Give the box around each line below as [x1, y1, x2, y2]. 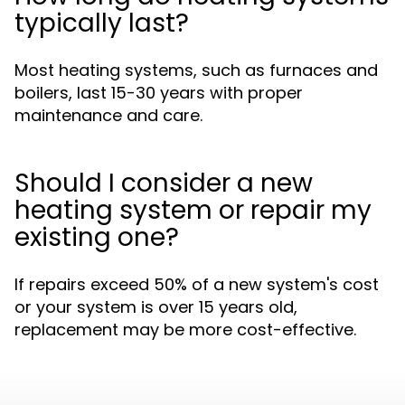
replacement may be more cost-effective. [14, 318, 356, 341]
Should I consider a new [14, 165, 313, 201]
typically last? [14, 5, 189, 41]
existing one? [14, 220, 179, 255]
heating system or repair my [14, 193, 372, 228]
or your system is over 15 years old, [14, 296, 297, 318]
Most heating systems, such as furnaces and [14, 59, 378, 81]
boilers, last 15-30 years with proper [14, 81, 303, 104]
